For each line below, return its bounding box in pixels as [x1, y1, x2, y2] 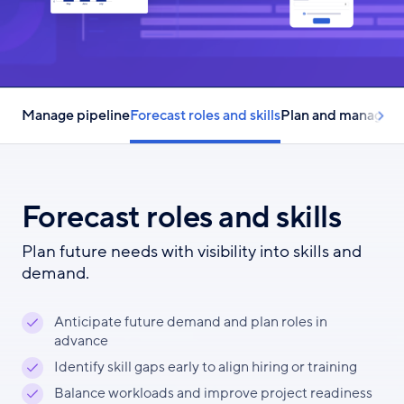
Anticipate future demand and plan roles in [54, 312, 327, 332]
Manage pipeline [22, 106, 130, 125]
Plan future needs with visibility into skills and [22, 240, 362, 263]
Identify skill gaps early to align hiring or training [54, 357, 357, 377]
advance [54, 331, 108, 351]
